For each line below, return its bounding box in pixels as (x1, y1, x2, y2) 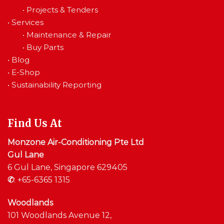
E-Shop (11, 67, 40, 77)
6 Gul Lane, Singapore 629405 (7, 162, 127, 172)
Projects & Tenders (26, 4, 98, 14)
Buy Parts (26, 42, 63, 52)
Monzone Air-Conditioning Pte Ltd (7, 137, 144, 147)
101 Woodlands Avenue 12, (7, 210, 111, 220)
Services (11, 17, 43, 27)
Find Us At (7, 117, 62, 130)
